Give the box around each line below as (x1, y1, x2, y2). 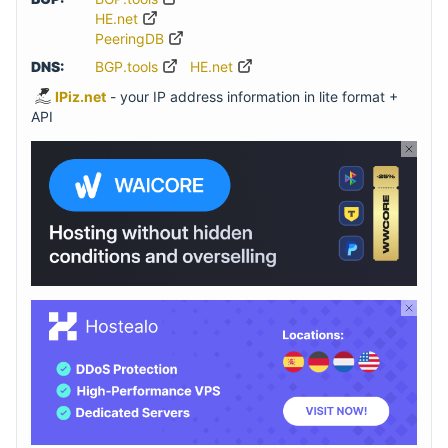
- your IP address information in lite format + (106, 88, 398, 106)
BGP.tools (95, 58, 162, 76)
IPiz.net (55, 88, 106, 106)
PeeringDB (95, 30, 168, 48)
